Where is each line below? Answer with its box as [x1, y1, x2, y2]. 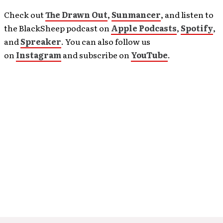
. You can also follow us [61, 35, 150, 47]
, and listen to [161, 8, 214, 20]
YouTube [131, 49, 168, 61]
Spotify [181, 22, 213, 34]
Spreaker [20, 35, 61, 47]
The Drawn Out [45, 8, 108, 20]
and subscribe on [61, 49, 131, 61]
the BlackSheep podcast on [4, 22, 111, 34]
